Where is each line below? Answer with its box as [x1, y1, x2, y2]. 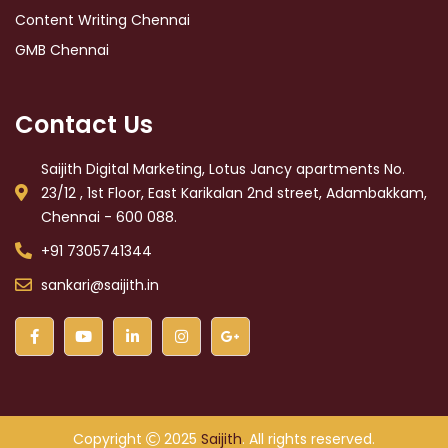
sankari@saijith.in [41, 274, 160, 295]
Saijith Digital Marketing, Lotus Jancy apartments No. [41, 158, 406, 179]
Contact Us [15, 107, 153, 141]
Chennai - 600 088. [41, 206, 178, 227]
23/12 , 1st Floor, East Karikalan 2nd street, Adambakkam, [41, 182, 428, 203]
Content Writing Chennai [15, 9, 190, 30]
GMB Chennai [15, 39, 109, 60]
